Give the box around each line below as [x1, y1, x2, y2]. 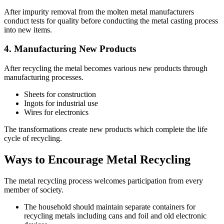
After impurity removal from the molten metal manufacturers [4, 7, 194, 16]
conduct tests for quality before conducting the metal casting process [4, 16, 218, 25]
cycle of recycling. [4, 134, 62, 143]
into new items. [4, 25, 52, 34]
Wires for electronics [24, 108, 88, 117]
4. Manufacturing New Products [4, 43, 136, 54]
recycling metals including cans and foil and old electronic [24, 211, 206, 220]
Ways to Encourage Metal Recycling [4, 153, 190, 166]
